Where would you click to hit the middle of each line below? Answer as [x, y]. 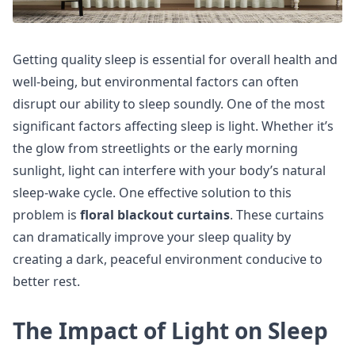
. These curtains [277, 215]
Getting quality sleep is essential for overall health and [175, 59]
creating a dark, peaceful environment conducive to [168, 259]
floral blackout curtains [155, 215]
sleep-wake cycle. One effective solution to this [152, 193]
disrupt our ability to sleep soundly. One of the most [169, 104]
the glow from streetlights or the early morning [155, 148]
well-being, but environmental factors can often [156, 82]
